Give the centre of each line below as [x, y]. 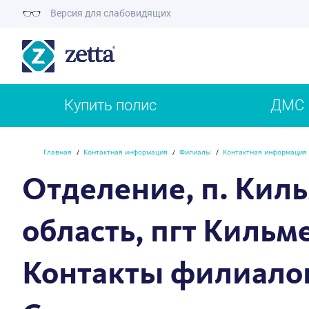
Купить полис [110, 105]
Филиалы [195, 152]
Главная [58, 152]
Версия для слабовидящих [110, 13]
